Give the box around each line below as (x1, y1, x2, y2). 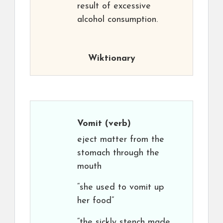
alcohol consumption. (77, 15, 158, 24)
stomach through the (77, 148, 159, 158)
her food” (77, 196, 114, 206)
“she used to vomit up (77, 183, 164, 192)
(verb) (102, 119, 131, 128)
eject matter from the (77, 135, 164, 144)
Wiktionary (88, 54, 135, 63)
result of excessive (77, 1, 151, 11)
